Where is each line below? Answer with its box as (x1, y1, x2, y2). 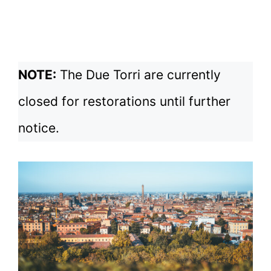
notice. (18, 120, 59, 135)
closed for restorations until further (18, 93, 230, 109)
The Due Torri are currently (56, 67, 221, 82)
